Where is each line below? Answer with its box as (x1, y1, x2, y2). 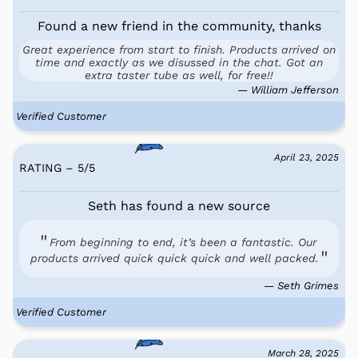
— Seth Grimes (264, 279, 339, 292)
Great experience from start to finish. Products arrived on (22, 42, 336, 56)
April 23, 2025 (274, 151, 339, 163)
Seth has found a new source (88, 197, 270, 213)
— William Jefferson (237, 83, 339, 96)
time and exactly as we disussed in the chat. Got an (35, 55, 323, 69)
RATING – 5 (19, 161, 84, 174)
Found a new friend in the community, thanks (37, 18, 321, 34)
